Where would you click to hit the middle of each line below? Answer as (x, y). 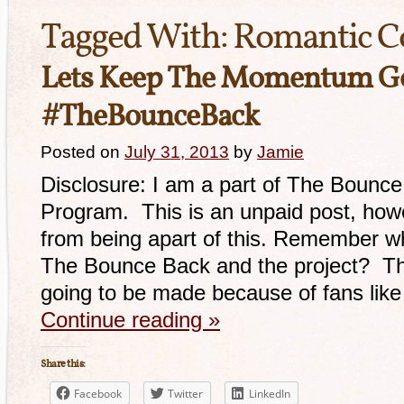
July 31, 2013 (177, 152)
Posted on (80, 152)
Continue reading (124, 320)
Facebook (98, 394)
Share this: (63, 364)
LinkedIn (270, 394)
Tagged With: (137, 39)
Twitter (185, 394)
